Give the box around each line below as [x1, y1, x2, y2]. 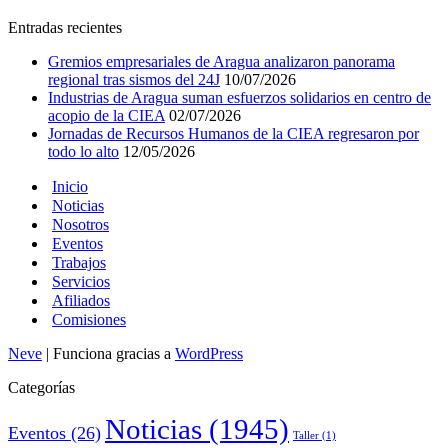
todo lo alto [48, 142, 119, 160]
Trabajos [52, 253, 106, 271]
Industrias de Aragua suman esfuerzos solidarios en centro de [48, 88, 431, 106]
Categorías [8, 378, 75, 396]
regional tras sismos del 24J [48, 70, 220, 88]
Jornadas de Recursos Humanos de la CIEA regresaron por [48, 124, 419, 142]
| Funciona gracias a [42, 344, 175, 362]
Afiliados [52, 291, 110, 309]
